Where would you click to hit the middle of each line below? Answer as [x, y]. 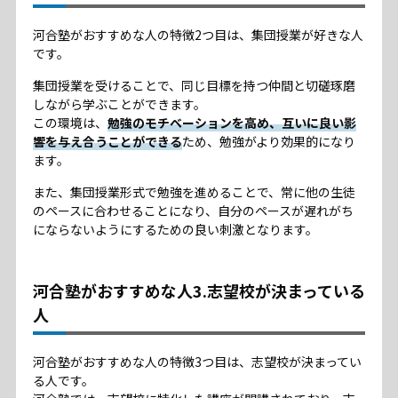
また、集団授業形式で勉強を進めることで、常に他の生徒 [194, 192]
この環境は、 [70, 123]
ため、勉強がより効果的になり [268, 142]
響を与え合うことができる [107, 142]
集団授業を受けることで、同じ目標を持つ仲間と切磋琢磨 [194, 86]
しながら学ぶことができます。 [119, 104]
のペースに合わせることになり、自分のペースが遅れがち [193, 211]
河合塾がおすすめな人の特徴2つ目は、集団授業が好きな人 [198, 35]
